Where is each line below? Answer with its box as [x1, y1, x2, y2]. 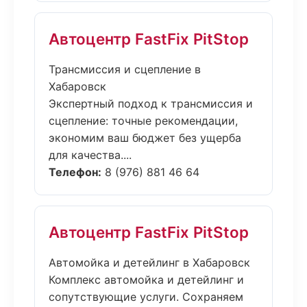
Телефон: [49, 165, 101, 179]
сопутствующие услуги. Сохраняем [49, 290, 243, 304]
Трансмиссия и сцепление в [49, 62, 201, 76]
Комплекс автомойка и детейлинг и [49, 273, 244, 286]
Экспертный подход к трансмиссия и [49, 97, 253, 110]
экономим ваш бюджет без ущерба [49, 131, 241, 145]
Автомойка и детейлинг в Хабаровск [49, 256, 250, 269]
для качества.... [49, 148, 132, 162]
